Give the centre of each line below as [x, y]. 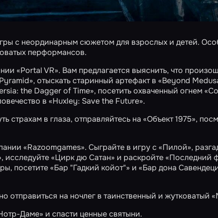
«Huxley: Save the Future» [96, 101]
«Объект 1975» [169, 119]
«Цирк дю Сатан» [83, 157]
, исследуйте [26, 157]
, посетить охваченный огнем [149, 91]
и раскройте [140, 157]
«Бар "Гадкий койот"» [90, 168]
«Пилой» [175, 147]
